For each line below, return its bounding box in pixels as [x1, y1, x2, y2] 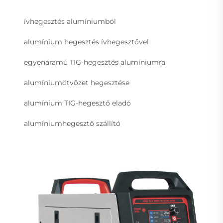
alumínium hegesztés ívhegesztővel [24, 37, 149, 46]
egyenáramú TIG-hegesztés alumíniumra [24, 57, 165, 67]
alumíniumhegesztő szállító [24, 118, 120, 128]
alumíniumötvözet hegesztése [24, 78, 129, 87]
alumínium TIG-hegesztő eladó [24, 98, 131, 108]
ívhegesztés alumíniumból [24, 16, 116, 26]
